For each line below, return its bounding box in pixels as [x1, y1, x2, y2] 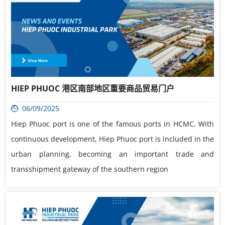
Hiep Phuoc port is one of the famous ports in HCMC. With [11, 119, 214, 129]
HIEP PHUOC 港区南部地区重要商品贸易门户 [11, 83, 174, 94]
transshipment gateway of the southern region [11, 164, 168, 174]
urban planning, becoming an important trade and [11, 149, 214, 159]
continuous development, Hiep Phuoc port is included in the [11, 134, 214, 144]
